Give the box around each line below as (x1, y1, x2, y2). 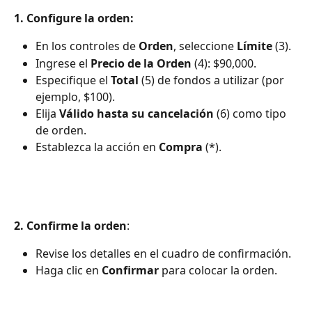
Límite (237, 38, 272, 54)
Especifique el (36, 72, 111, 88)
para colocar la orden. (159, 263, 277, 279)
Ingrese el (36, 55, 91, 71)
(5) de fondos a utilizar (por (139, 72, 287, 88)
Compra (159, 139, 203, 155)
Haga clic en (36, 263, 102, 279)
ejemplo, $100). (36, 89, 115, 105)
